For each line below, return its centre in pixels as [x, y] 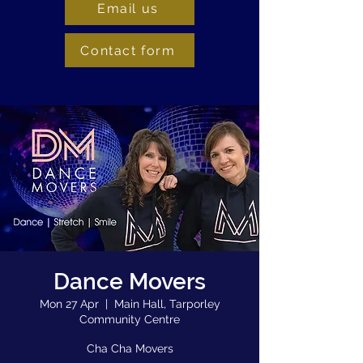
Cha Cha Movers [130, 348]
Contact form [128, 50]
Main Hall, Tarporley [167, 304]
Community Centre [130, 319]
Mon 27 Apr [69, 304]
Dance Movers [130, 282]
